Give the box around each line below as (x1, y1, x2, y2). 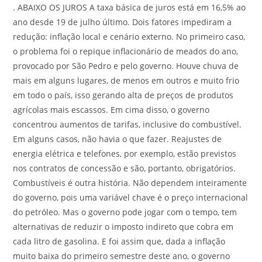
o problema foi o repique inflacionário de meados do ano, (13, 46, 239, 57)
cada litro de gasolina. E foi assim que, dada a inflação (13, 236, 226, 247)
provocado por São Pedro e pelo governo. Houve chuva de (13, 60, 239, 71)
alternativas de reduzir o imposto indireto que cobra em (13, 221, 234, 232)
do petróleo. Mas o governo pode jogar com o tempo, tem (13, 206, 237, 218)
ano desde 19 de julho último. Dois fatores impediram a (13, 16, 232, 27)
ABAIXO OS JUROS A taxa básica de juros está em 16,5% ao (18, 2, 246, 13)
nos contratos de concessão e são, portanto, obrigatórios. (13, 163, 236, 174)
